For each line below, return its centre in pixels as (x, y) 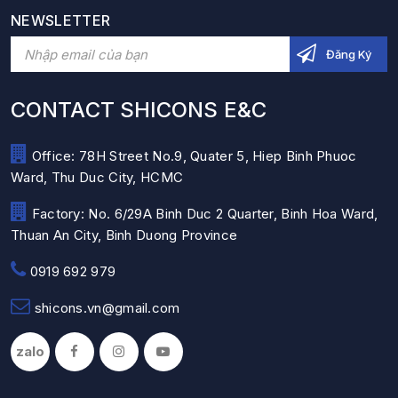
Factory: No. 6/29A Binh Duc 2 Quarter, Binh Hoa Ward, (203, 213)
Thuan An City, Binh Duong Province (124, 235)
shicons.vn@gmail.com (105, 307)
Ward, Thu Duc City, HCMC (97, 177)
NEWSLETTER (61, 20)
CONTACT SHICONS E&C (139, 109)
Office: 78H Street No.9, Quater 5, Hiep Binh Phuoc (192, 155)
